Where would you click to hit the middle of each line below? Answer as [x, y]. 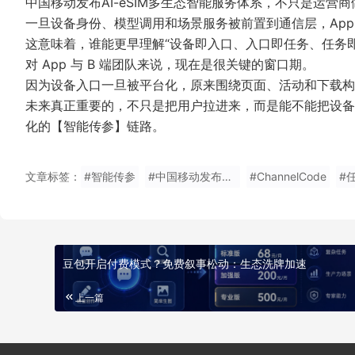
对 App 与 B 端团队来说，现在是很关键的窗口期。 [170, 65]
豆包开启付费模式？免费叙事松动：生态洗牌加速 [185, 263]
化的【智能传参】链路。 [95, 126]
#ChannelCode [288, 177]
